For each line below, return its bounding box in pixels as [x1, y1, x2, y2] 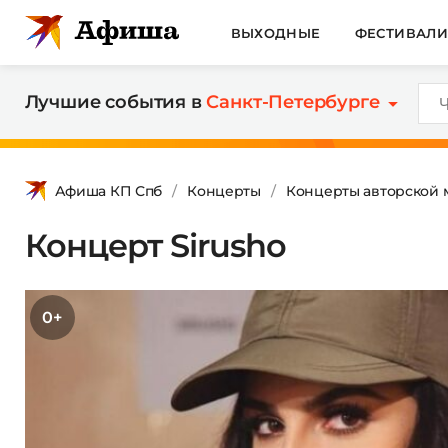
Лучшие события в [24, 91, 207, 113]
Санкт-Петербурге [206, 91, 380, 113]
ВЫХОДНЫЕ [230, 24, 321, 41]
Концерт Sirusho [24, 225, 287, 265]
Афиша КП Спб [54, 181, 163, 200]
